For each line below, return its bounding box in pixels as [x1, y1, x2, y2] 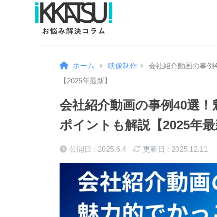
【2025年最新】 [60, 77, 111, 85]
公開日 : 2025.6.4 [69, 145, 126, 154]
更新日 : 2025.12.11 [143, 145, 208, 154]
